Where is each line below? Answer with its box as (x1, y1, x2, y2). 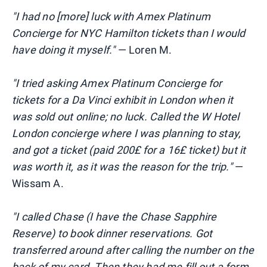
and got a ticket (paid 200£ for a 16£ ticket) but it (12, 144, 246, 157)
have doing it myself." (12, 44, 116, 57)
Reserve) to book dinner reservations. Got (12, 227, 213, 240)
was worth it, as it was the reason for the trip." (12, 160, 232, 173)
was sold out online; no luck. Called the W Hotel (12, 110, 240, 123)
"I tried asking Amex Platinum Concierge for (12, 77, 222, 90)
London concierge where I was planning (12, 127, 206, 140)
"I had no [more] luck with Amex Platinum (12, 10, 211, 23)
